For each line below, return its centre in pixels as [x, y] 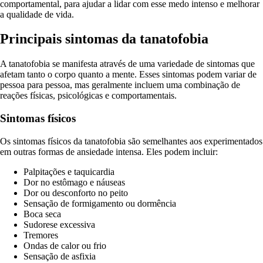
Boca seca [42, 214]
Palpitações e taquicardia [69, 171]
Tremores [41, 235]
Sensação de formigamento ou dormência [100, 203]
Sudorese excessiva [59, 224]
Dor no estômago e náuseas [74, 182]
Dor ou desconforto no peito [76, 193]
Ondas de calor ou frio [65, 245]
